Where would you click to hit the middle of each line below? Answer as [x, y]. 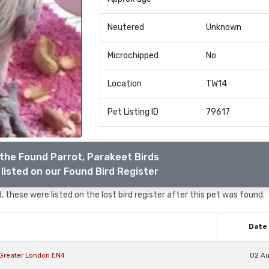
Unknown [223, 27]
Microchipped [133, 56]
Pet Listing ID [133, 112]
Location [124, 84]
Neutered [125, 27]
